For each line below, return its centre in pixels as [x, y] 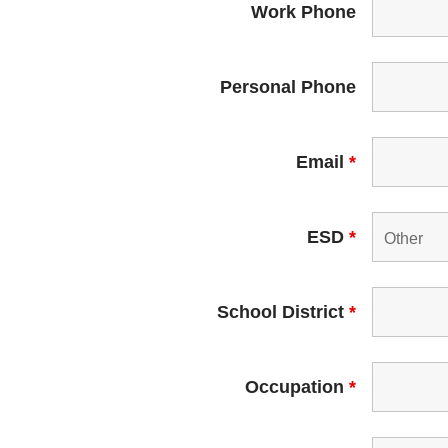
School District [282, 311]
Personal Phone [287, 86]
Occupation [296, 386]
